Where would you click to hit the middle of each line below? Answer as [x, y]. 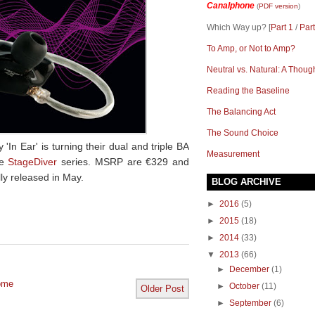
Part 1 [282, 27]
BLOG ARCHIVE [246, 182]
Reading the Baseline [248, 90]
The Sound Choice [243, 133]
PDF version [278, 6]
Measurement [233, 154]
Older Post [162, 288]
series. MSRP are [102, 162]
